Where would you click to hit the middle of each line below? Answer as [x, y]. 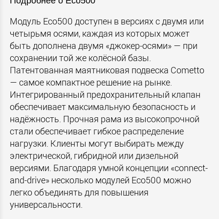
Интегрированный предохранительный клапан [105, 94]
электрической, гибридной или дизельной [94, 155]
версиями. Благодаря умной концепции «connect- [109, 168]
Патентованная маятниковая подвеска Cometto [107, 70]
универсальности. [46, 204]
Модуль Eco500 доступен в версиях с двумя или [107, 21]
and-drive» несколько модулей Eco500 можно [100, 180]
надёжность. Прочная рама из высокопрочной [105, 119]
